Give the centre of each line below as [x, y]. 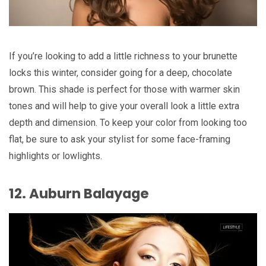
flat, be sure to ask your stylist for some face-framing [120, 139]
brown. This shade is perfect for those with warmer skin [124, 89]
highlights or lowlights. [56, 156]
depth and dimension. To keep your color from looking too [128, 122]
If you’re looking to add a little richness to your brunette [123, 56]
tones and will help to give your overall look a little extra [124, 106]
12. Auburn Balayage [79, 194]
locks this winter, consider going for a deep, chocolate [121, 72]
